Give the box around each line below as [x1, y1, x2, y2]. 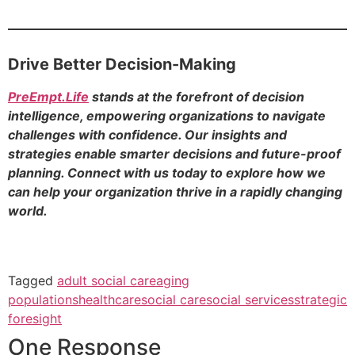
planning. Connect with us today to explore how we [8, 165, 326, 181]
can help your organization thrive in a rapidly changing [8, 184, 342, 200]
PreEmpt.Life [8, 89, 89, 105]
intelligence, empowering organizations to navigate [8, 108, 326, 124]
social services [206, 292, 294, 308]
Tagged [8, 273, 57, 289]
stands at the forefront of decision [89, 89, 304, 105]
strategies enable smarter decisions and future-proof [8, 146, 341, 162]
